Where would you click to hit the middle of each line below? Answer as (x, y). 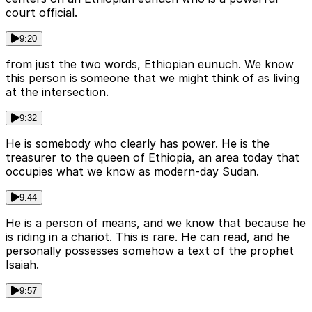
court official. (41, 12)
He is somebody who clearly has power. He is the (138, 143)
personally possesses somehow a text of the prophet (150, 250)
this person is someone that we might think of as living (153, 78)
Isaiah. (22, 264)
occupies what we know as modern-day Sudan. (132, 171)
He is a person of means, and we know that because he (156, 223)
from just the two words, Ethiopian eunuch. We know (150, 64)
